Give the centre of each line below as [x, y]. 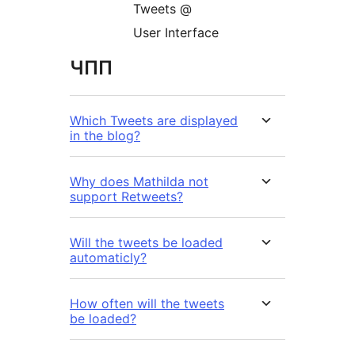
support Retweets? [126, 197]
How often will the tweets [147, 304]
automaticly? [108, 258]
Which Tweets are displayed [154, 121]
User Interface [176, 33]
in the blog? [105, 136]
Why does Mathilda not [139, 182]
